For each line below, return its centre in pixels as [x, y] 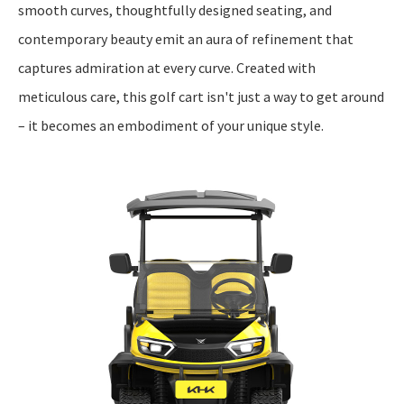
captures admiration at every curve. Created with [167, 68]
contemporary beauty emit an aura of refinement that [186, 39]
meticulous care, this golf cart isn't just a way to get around [201, 96]
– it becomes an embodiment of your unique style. [171, 125]
